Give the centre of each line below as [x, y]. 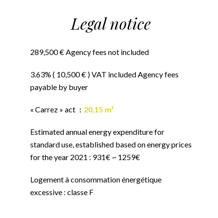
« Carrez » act [54, 109]
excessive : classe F [62, 192]
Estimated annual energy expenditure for [97, 132]
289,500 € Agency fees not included [90, 52]
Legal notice [111, 23]
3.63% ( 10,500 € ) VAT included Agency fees [104, 74]
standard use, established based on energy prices [111, 144]
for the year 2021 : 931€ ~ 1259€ [85, 157]
